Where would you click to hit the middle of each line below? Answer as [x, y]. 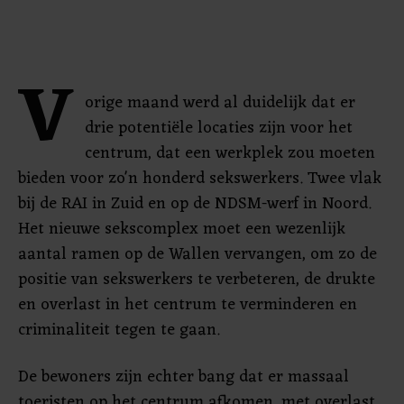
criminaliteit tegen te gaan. [119, 330]
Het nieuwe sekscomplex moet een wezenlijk [182, 229]
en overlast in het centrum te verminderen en [188, 305]
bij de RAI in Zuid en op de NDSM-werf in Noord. [195, 204]
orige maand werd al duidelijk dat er [220, 103]
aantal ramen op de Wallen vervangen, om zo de [197, 254]
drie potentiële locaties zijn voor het [219, 128]
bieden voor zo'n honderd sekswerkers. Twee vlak [200, 179]
